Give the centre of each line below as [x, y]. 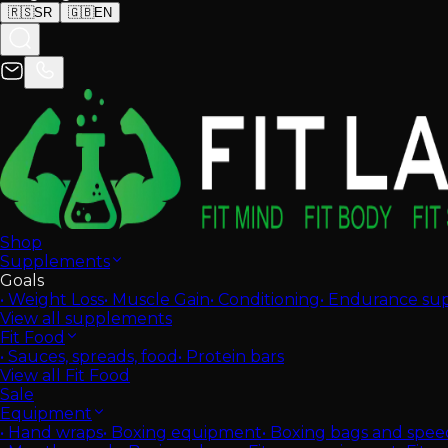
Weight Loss [56, 299]
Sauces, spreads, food [93, 356]
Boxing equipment [186, 432]
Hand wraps [55, 432]
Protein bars [235, 356]
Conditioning [269, 299]
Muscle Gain [161, 299]
